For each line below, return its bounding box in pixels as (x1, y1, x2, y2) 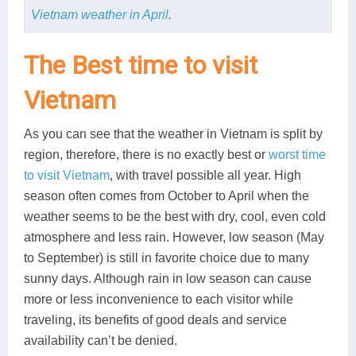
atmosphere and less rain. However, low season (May (24, 230, 324, 245)
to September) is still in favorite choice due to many (24, 251, 309, 265)
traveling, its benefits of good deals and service (24, 313, 287, 327)
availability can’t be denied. (24, 334, 177, 348)
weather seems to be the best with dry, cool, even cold (24, 210, 326, 224)
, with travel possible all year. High (110, 168, 301, 183)
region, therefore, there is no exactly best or (24, 148, 269, 162)
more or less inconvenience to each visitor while (24, 292, 293, 307)
